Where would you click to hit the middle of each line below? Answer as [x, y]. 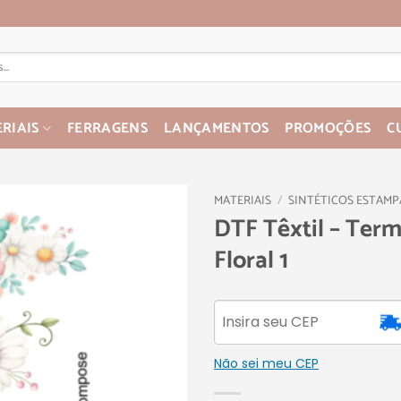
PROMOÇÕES [328, 128]
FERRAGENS [107, 128]
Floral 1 [251, 260]
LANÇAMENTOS [216, 128]
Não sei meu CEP [266, 363]
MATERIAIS [243, 200]
